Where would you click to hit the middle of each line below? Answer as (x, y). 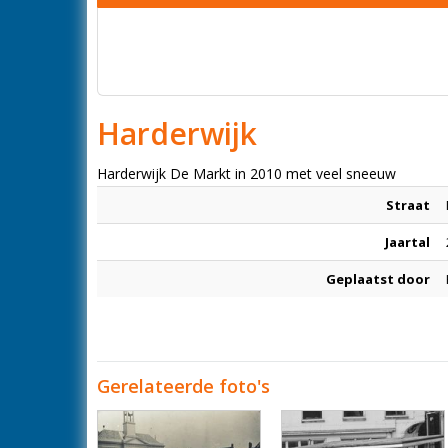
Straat (408, 205)
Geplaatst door (378, 279)
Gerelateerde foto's (183, 386)
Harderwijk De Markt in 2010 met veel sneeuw (246, 173)
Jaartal (407, 242)
